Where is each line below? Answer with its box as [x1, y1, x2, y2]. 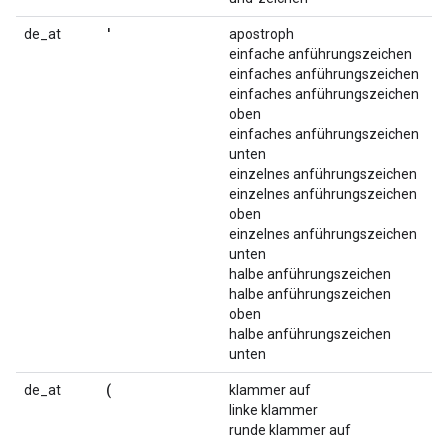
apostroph [229, 26, 294, 42]
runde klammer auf [229, 422, 351, 438]
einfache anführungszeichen [229, 46, 412, 62]
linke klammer [229, 402, 318, 418]
